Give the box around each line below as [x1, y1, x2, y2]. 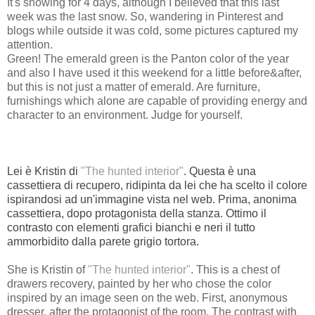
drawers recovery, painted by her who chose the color [7, 277, 271, 290]
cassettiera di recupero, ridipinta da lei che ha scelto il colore [7, 179, 307, 191]
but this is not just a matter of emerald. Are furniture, [7, 80, 260, 93]
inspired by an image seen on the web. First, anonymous [7, 291, 288, 304]
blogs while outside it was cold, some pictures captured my [7, 24, 298, 37]
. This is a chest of [191, 263, 280, 276]
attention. [7, 38, 53, 51]
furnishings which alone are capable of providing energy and [7, 94, 307, 107]
